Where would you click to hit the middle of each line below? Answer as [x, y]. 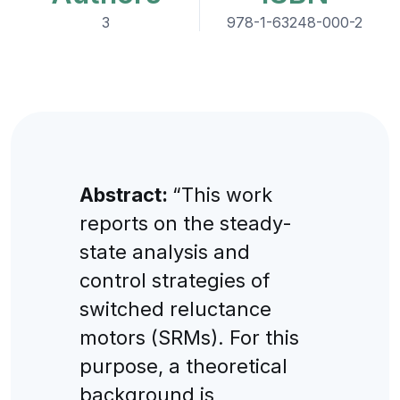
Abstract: [125, 194]
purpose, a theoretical [183, 366]
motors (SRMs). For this [189, 337]
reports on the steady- [185, 223]
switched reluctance [175, 308]
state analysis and [164, 251]
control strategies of [174, 280]
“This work [222, 194]
